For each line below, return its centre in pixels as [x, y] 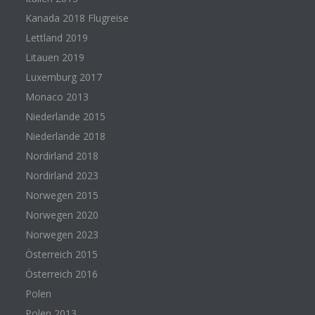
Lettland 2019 [56, 37]
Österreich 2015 [61, 254]
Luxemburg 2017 [63, 77]
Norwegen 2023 [62, 234]
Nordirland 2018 [62, 155]
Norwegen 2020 [62, 214]
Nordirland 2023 [62, 175]
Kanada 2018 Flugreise [77, 18]
